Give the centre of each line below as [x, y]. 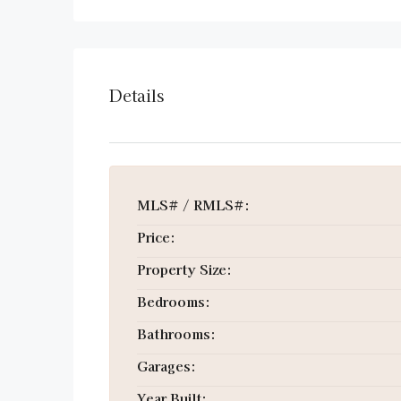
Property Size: [184, 269]
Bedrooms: [174, 301]
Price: [156, 237]
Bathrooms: [176, 333]
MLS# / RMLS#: [193, 205]
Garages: [166, 366]
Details [137, 95]
